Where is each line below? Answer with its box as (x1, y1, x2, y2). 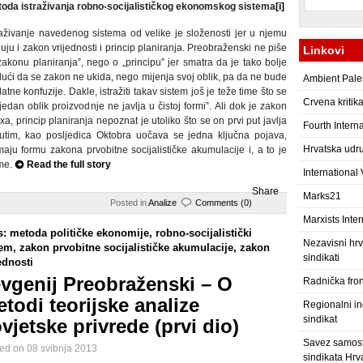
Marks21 (303, 190, 341, 202)
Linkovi (303, 44, 344, 57)
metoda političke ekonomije (10, 227, 149, 239)
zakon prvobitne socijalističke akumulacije (19, 241, 233, 254)
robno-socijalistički (156, 227, 252, 239)
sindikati (303, 252, 340, 263)
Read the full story (27, 159, 111, 170)
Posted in (110, 198, 148, 207)
